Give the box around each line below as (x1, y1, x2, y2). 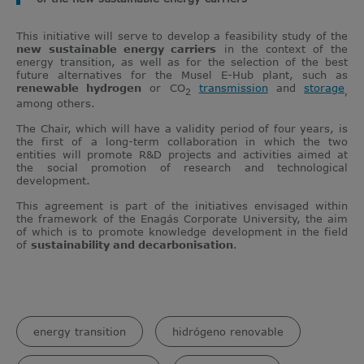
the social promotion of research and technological (16, 160, 348, 174)
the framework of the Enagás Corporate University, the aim (16, 211, 348, 225)
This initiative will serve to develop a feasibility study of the (16, 29, 348, 43)
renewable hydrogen (16, 81, 142, 95)
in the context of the (216, 42, 348, 56)
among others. (16, 96, 95, 110)
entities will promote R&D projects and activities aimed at (16, 147, 348, 161)
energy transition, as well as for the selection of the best (16, 55, 348, 69)
